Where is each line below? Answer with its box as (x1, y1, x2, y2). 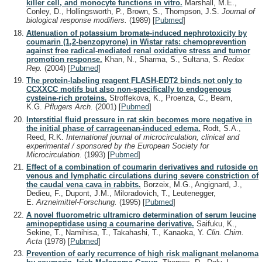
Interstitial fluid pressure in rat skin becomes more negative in (26, 115, 252, 124)
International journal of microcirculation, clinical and (66, 132, 239, 142)
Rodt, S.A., (201, 123, 241, 133)
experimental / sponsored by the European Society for (26, 141, 209, 150)
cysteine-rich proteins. (26, 94, 107, 103)
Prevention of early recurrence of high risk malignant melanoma (26, 249, 258, 258)
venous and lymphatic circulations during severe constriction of (26, 171, 258, 181)
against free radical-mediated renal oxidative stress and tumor (26, 46, 250, 55)
